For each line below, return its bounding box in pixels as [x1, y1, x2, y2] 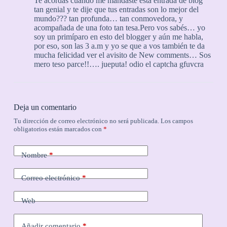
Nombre [21, 151, 47, 160]
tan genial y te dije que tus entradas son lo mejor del [33, 5, 199, 14]
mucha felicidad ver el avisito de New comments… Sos [33, 51, 211, 60]
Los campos [160, 117, 193, 125]
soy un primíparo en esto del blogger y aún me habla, [33, 32, 203, 42]
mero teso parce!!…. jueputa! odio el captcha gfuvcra [33, 60, 204, 69]
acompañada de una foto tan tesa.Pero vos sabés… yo [33, 23, 205, 32]
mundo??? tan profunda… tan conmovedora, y [33, 14, 183, 23]
